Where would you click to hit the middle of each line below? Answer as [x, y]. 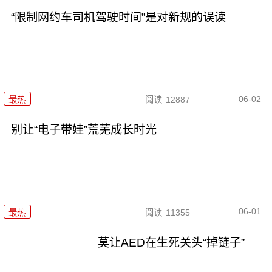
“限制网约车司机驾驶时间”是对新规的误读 [118, 17]
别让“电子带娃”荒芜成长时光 [83, 130]
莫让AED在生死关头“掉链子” [172, 242]
